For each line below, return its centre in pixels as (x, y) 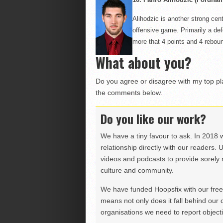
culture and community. (137, 170)
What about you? (143, 62)
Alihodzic (145, 19)
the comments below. (129, 93)
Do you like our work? (153, 118)
